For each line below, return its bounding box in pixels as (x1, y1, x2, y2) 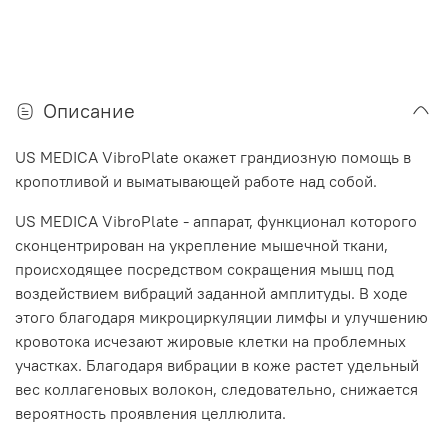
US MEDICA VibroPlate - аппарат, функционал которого (15, 211, 417, 232)
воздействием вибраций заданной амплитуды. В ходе (15, 283, 408, 304)
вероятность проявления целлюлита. (15, 403, 286, 424)
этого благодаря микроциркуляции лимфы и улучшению (15, 307, 428, 328)
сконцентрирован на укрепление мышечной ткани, (15, 235, 388, 256)
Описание (43, 98, 135, 124)
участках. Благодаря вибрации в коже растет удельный (15, 355, 419, 376)
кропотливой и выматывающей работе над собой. (15, 171, 377, 192)
